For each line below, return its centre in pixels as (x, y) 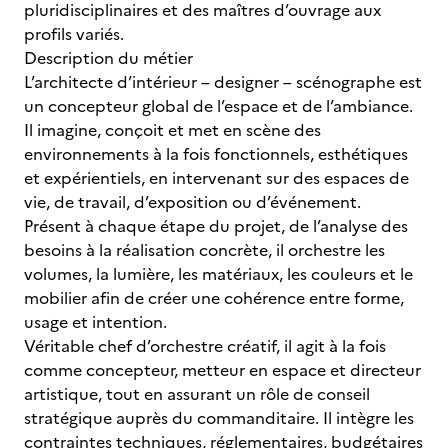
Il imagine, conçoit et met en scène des (172, 130)
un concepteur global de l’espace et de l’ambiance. (218, 106)
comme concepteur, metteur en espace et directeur (222, 370)
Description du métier (108, 58)
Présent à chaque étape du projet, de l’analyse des (216, 226)
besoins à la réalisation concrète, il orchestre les (204, 250)
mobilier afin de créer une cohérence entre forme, (214, 298)
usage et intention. (97, 322)
